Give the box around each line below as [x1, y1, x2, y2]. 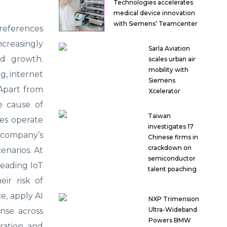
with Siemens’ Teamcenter [113, 20, 198, 28]
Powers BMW [148, 216, 191, 224]
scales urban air [148, 55, 196, 63]
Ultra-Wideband [148, 206, 197, 214]
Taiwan [147, 112, 171, 120]
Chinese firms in [147, 133, 198, 141]
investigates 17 [147, 123, 194, 131]
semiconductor [147, 155, 196, 163]
